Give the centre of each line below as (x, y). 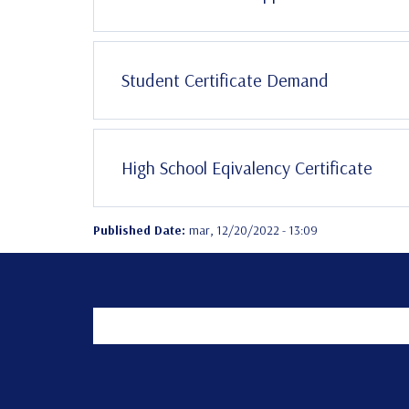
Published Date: (141, 231)
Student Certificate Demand (225, 80)
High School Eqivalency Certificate (247, 168)
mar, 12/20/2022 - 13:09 (253, 231)
